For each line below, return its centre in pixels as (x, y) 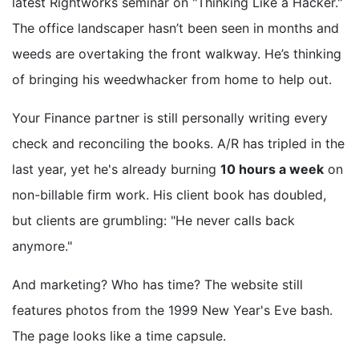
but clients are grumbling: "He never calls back (153, 221)
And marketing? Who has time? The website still (157, 285)
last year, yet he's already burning (116, 169)
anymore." (42, 246)
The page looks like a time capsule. (119, 336)
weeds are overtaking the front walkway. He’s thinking (177, 54)
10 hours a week (272, 169)
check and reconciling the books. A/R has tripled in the (178, 144)
